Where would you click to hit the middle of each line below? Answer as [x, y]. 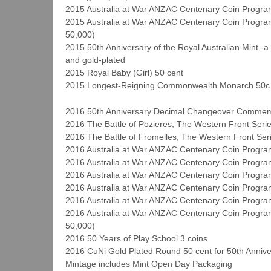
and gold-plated [95, 60]
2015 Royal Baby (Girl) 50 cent [124, 73]
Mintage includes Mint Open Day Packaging [149, 264]
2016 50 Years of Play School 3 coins [136, 239]
